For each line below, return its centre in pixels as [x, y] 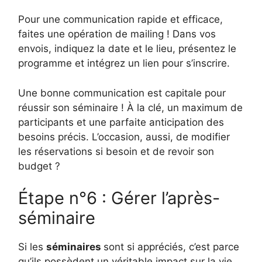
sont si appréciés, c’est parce [171, 247]
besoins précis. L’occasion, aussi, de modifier [124, 137]
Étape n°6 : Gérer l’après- [119, 198]
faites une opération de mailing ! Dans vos [117, 34]
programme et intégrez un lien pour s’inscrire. [124, 63]
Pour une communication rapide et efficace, [120, 20]
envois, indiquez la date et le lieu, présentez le [127, 49]
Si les [32, 247]
